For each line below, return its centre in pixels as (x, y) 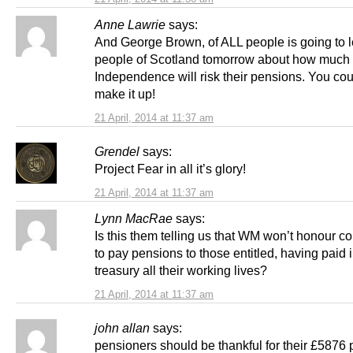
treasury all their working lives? (181, 270)
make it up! (125, 93)
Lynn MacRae (134, 218)
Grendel (117, 151)
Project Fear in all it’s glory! (170, 168)
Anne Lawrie (130, 24)
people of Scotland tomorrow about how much (222, 59)
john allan (122, 327)
